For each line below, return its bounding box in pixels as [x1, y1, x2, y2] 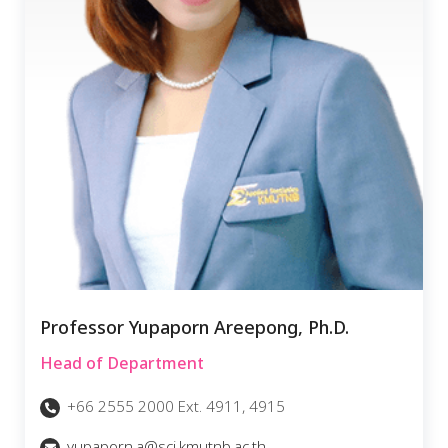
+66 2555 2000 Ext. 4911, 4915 [63, 396, 285, 419]
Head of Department [40, 352, 204, 376]
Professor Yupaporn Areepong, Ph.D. [40, 315, 349, 342]
